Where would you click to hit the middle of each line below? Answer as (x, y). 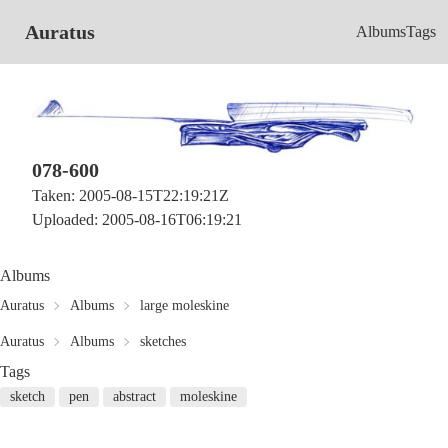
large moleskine (184, 306)
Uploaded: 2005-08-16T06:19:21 (137, 220)
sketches (163, 342)
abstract (134, 397)
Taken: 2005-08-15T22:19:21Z (130, 196)
